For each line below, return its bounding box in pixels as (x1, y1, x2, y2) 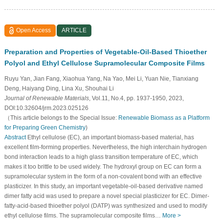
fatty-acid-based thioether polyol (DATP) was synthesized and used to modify (4, 202, 207, 209)
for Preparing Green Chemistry (4, 124, 86, 131)
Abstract (4, 133, 26, 141)
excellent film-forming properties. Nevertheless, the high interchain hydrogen (4, 143, 207, 151)
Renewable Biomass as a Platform (118, 114, 210, 121)
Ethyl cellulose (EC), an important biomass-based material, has (25, 133, 194, 141)
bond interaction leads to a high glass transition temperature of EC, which (4, 153, 198, 160)
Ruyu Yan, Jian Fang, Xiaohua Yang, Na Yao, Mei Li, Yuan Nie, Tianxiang (4, 75, 198, 82)
